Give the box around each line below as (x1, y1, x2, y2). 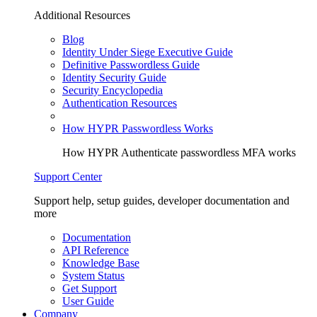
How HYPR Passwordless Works (62, 122, 213, 135)
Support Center (34, 171, 102, 183)
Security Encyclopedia (62, 84, 163, 97)
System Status (62, 270, 125, 282)
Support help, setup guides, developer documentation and (34, 195, 289, 207)
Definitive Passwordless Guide (62, 59, 200, 71)
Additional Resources (34, 9, 130, 22)
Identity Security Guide (62, 71, 166, 84)
